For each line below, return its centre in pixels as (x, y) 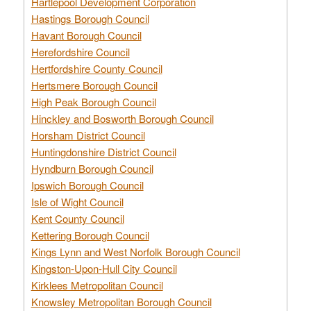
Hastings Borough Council (90, 18)
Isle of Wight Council (77, 201)
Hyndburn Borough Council (92, 168)
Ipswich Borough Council (87, 185)
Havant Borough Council (86, 35)
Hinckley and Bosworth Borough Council (122, 118)
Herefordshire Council (80, 51)
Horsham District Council (88, 135)
